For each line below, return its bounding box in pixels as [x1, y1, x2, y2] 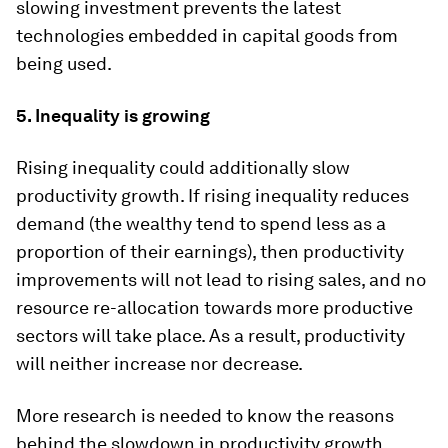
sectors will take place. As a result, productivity [16, 324, 405, 346]
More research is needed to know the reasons [16, 404, 394, 426]
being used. [16, 52, 112, 74]
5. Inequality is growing [16, 104, 210, 126]
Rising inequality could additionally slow [16, 156, 350, 178]
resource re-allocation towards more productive [16, 296, 413, 318]
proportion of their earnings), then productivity [16, 240, 404, 262]
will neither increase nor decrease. [16, 352, 303, 374]
